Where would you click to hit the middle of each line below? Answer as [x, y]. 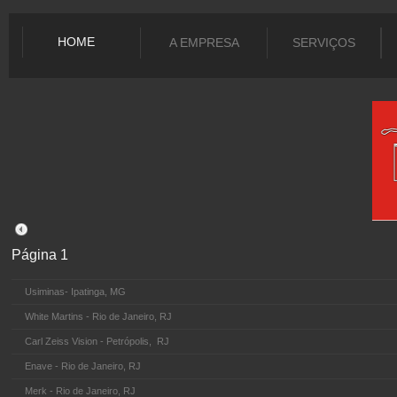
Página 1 [40, 255]
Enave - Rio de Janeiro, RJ [83, 366]
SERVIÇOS [324, 43]
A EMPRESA [204, 43]
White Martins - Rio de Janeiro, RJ [98, 316]
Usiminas [45, 292]
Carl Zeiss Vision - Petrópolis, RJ [97, 341]
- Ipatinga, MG [95, 292]
